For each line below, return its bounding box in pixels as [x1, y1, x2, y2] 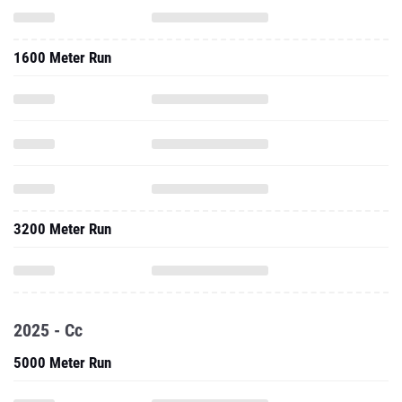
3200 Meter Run [13, 220, 111, 238]
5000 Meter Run [13, 354, 111, 371]
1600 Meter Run [13, 48, 111, 66]
